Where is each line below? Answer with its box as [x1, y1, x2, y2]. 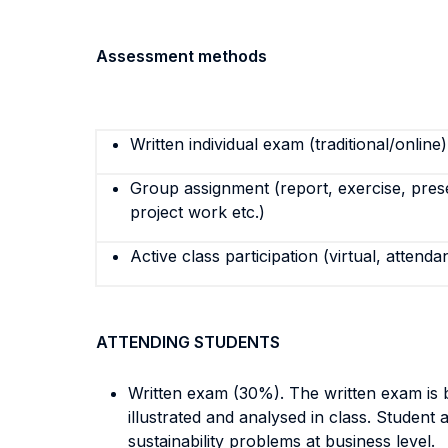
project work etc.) [130, 202, 265, 222]
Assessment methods [96, 46, 267, 66]
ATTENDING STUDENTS [96, 332, 280, 352]
